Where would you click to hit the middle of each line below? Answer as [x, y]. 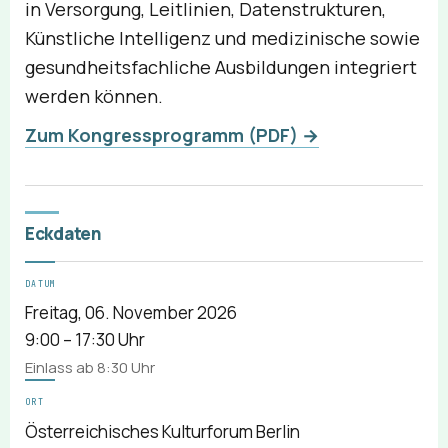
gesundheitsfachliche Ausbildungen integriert [221, 67]
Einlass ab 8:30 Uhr [90, 368]
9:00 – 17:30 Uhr [85, 340]
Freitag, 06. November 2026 [131, 313]
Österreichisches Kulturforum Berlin [162, 431]
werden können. [94, 96]
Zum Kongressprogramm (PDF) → [172, 135]
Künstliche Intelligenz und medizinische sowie [222, 38]
